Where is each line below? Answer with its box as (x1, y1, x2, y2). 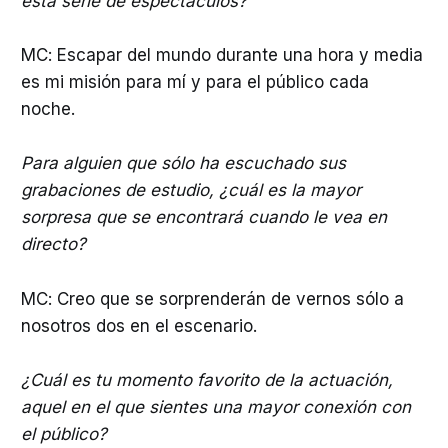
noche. (20, 99, 75, 120)
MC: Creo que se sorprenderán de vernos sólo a (20, 288, 404, 309)
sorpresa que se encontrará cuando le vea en (20, 207, 387, 228)
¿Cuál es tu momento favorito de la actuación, (20, 369, 393, 390)
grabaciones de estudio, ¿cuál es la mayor (20, 180, 361, 201)
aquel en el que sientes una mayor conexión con (20, 396, 411, 417)
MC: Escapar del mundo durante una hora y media (20, 45, 423, 66)
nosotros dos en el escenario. (20, 315, 257, 336)
